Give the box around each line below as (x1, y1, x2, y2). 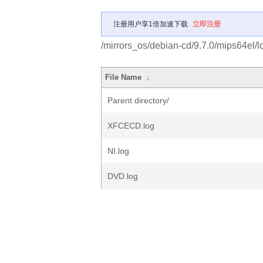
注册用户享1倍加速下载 (113, 20, 188, 28)
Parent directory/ (107, 96, 169, 105)
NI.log (107, 146, 129, 156)
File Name (105, 73, 142, 82)
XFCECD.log (107, 121, 154, 130)
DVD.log (107, 171, 138, 181)
